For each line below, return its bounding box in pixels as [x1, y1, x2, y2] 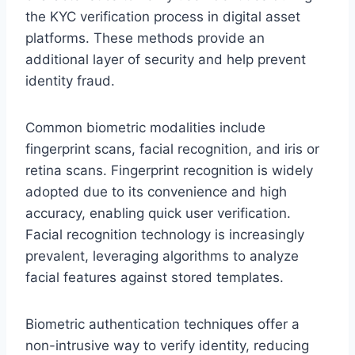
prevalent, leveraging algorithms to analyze [25, 247, 299, 264]
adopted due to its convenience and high [25, 183, 287, 200]
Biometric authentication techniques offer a [25, 315, 300, 332]
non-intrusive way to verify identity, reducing [25, 337, 309, 353]
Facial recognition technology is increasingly [25, 226, 304, 242]
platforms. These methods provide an [25, 29, 265, 46]
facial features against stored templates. [25, 269, 284, 285]
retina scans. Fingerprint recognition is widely [25, 162, 313, 178]
